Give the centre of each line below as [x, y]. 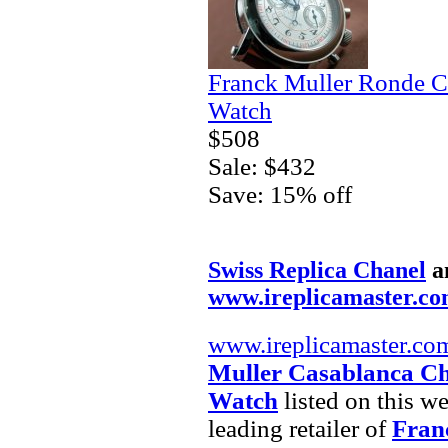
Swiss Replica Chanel [317, 269]
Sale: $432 [262, 166]
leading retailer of [300, 428]
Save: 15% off [280, 194]
